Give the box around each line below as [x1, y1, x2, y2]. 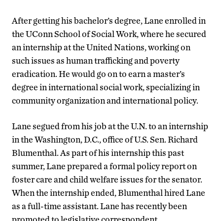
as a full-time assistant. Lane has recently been [12, 201, 187, 212]
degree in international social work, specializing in [12, 82, 200, 93]
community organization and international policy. [12, 95, 198, 106]
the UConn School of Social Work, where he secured [12, 29, 206, 39]
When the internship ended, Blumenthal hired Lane [12, 187, 205, 198]
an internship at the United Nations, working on [12, 42, 190, 53]
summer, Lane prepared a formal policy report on [12, 161, 197, 172]
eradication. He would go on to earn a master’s [12, 69, 185, 79]
